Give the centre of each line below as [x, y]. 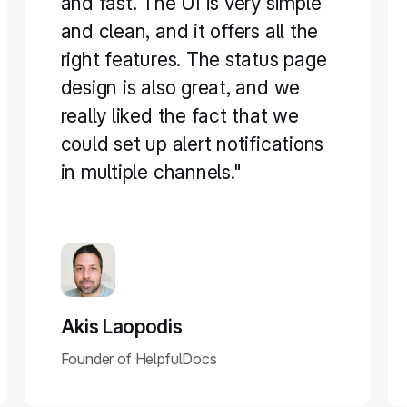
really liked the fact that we [179, 116]
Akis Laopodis [121, 327]
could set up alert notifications [192, 144]
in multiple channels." [151, 172]
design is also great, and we [180, 88]
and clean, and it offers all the [189, 31]
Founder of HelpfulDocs [139, 359]
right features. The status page [194, 60]
